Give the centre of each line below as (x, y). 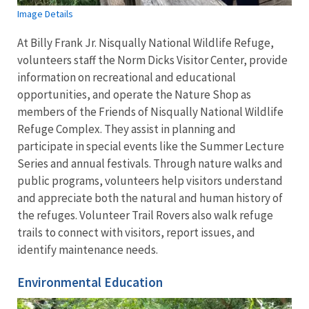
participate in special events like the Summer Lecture (151, 147)
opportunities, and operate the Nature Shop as (134, 95)
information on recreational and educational (127, 78)
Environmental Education (91, 282)
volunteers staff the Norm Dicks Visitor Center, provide (152, 60)
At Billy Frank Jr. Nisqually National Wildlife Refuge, (146, 43)
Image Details (45, 14)
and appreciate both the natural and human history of (150, 198)
